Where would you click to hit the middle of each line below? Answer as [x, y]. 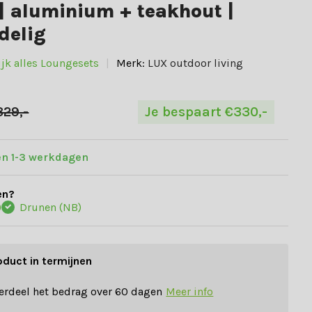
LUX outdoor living [196, 63]
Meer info [190, 291]
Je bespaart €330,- [206, 112]
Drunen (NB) [51, 207]
